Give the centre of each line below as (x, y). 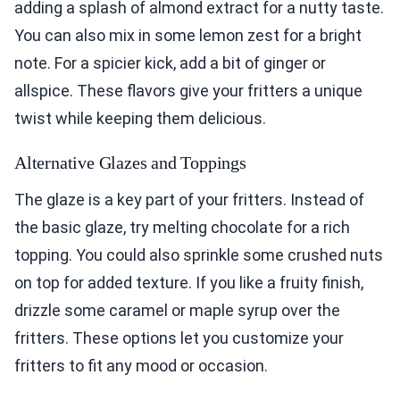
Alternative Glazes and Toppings (130, 163)
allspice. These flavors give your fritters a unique (188, 91)
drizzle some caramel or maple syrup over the (177, 311)
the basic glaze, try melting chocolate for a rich (182, 228)
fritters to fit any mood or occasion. (141, 366)
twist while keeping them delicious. (140, 119)
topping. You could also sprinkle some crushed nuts (199, 255)
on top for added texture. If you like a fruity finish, (189, 283)
